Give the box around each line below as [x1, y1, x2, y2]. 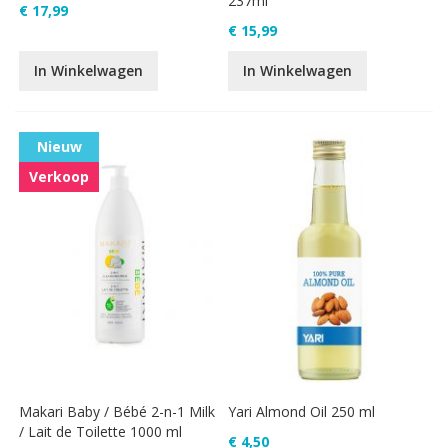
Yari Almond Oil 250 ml [228, 401, 376, 421]
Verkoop [29, 167, 90, 186]
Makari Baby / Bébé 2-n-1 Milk [19, 401, 216, 421]
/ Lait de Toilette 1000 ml [19, 421, 183, 441]
